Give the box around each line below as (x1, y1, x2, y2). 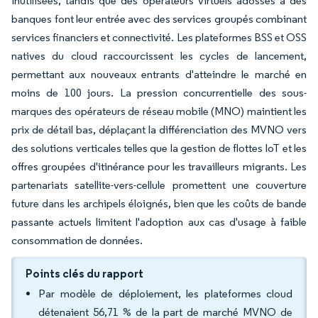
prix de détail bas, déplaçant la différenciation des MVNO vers (11, 123, 307, 136)
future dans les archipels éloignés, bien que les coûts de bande (11, 197, 307, 210)
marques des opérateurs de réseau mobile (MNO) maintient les (11, 104, 307, 118)
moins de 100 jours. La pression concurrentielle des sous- (11, 86, 307, 99)
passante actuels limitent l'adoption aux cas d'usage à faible (11, 215, 307, 229)
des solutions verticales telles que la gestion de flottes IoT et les (11, 141, 307, 155)
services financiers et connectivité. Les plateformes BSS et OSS (11, 31, 307, 44)
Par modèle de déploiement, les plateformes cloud (38, 287, 292, 300)
